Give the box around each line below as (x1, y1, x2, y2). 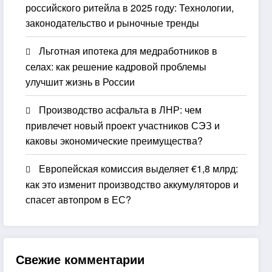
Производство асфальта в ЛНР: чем (39, 102, 202, 117)
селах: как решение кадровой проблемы (25, 59, 207, 73)
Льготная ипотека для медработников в (39, 43, 218, 58)
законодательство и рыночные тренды (25, 15, 200, 30)
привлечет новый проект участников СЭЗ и (25, 118, 220, 132)
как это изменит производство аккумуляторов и (25, 177, 239, 191)
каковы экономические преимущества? (25, 133, 203, 148)
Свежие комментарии (16, 250, 145, 268)
